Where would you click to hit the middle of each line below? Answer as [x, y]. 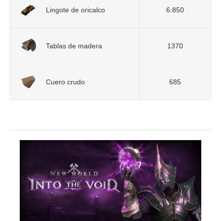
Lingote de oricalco [75, 10]
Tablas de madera [74, 46]
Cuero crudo [65, 82]
